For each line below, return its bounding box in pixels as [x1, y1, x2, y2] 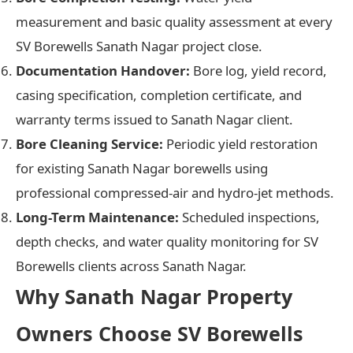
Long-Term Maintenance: [16, 207, 179, 226]
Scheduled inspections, [179, 207, 320, 226]
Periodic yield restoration [163, 134, 318, 153]
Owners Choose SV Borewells [16, 319, 303, 347]
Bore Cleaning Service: [16, 134, 163, 153]
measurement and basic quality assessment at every [16, 12, 333, 31]
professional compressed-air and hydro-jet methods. [16, 183, 334, 202]
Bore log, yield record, [190, 61, 327, 80]
